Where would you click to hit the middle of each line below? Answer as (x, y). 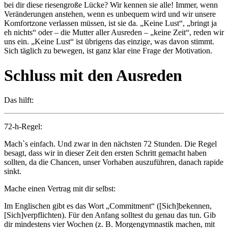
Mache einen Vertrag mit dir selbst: (61, 189)
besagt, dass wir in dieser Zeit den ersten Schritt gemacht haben (105, 153)
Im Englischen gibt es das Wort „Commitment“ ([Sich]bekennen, (108, 206)
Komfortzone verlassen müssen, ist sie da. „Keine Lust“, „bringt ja (110, 23)
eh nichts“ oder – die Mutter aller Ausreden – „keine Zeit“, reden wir (114, 32)
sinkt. (13, 172)
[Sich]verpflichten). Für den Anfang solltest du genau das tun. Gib (110, 215)
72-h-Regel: (23, 127)
